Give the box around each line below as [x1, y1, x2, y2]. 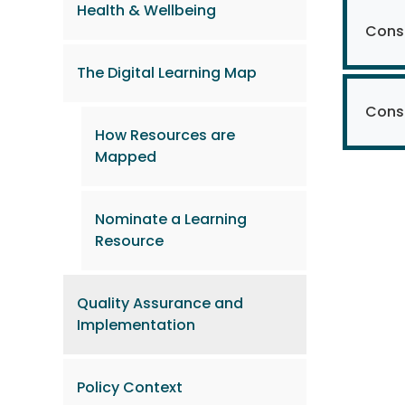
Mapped [95, 146, 156, 168]
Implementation [77, 315, 195, 336]
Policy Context [77, 377, 183, 399]
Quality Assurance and [77, 293, 243, 315]
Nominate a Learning [95, 209, 247, 231]
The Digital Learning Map [77, 62, 257, 84]
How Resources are [95, 125, 235, 146]
